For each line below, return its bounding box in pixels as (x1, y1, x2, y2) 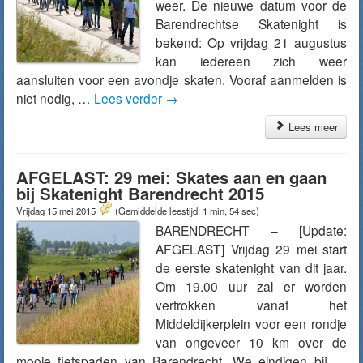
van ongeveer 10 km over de (156, 333, 347, 351)
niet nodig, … (16, 89, 94, 107)
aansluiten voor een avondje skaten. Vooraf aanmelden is (16, 70, 347, 88)
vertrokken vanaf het (156, 296, 347, 314)
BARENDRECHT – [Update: (156, 221, 347, 239)
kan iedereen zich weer (156, 52, 347, 70)
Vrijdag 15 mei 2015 (16, 204, 98, 217)
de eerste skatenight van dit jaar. (156, 258, 347, 276)
